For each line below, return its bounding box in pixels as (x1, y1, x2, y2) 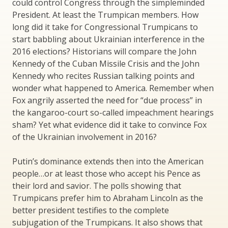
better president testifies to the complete (12, 205, 169, 216)
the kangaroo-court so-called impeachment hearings (12, 107, 214, 119)
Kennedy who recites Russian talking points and (12, 70, 194, 82)
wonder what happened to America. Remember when (12, 82, 214, 94)
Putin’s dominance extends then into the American (12, 156, 204, 167)
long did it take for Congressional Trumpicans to (12, 21, 198, 33)
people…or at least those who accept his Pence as (12, 168, 201, 180)
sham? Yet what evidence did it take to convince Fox (12, 119, 207, 131)
